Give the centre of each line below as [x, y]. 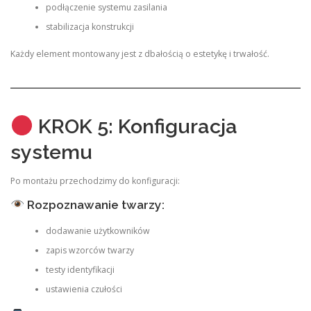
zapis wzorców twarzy [90, 250]
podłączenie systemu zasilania [106, 8]
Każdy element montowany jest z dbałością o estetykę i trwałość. [140, 53]
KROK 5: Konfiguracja [135, 127]
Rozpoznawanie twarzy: [94, 204]
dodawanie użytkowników [98, 230]
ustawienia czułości [84, 289]
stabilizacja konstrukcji [90, 27]
